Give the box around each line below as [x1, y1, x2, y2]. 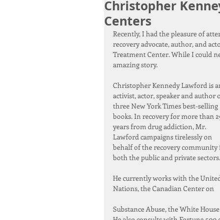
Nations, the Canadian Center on [113, 184, 214, 193]
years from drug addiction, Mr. [113, 122, 208, 131]
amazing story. [113, 60, 158, 69]
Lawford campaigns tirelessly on [113, 132, 214, 141]
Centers [104, 12, 151, 29]
